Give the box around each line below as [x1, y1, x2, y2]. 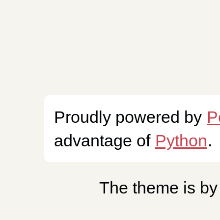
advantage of [54, 131, 155, 150]
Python [155, 131, 207, 150]
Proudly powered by [54, 108, 206, 127]
